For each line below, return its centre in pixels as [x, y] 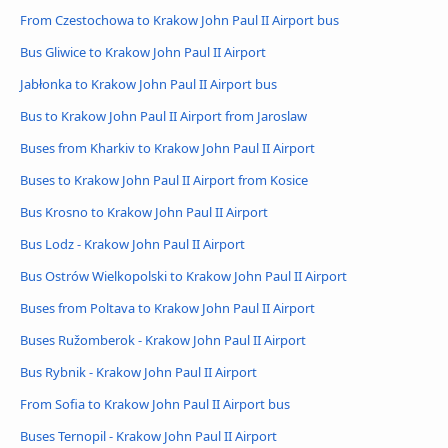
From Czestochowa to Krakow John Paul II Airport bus [179, 20]
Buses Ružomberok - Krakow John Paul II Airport [163, 340]
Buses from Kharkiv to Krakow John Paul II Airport [167, 148]
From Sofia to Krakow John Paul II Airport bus [155, 403]
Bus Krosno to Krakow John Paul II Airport [144, 212]
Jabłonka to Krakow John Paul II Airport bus [148, 84]
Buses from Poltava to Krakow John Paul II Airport [167, 308]
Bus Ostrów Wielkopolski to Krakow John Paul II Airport [183, 276]
